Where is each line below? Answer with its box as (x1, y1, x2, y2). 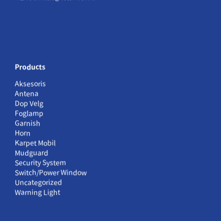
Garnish (15, 118, 40, 128)
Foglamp (15, 108, 43, 118)
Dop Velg (15, 98, 43, 109)
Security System (15, 157, 66, 168)
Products (15, 62, 45, 72)
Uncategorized (15, 177, 62, 187)
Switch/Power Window (15, 167, 87, 178)
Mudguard (15, 147, 48, 158)
